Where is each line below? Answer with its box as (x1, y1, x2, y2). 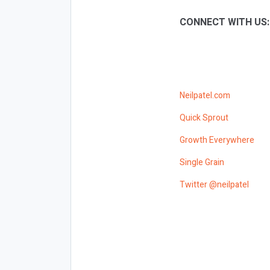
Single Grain (180, 155, 224, 169)
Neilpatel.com (180, 89, 230, 102)
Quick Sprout (180, 111, 228, 124)
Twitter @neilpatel (180, 178, 249, 191)
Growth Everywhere (180, 133, 254, 146)
